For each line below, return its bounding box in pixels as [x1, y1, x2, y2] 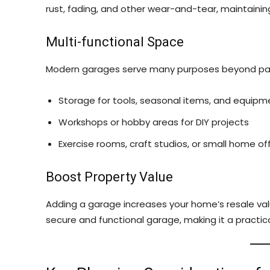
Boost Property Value [46, 169, 173, 184]
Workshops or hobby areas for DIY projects [58, 116, 249, 128]
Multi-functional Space [46, 34, 184, 49]
